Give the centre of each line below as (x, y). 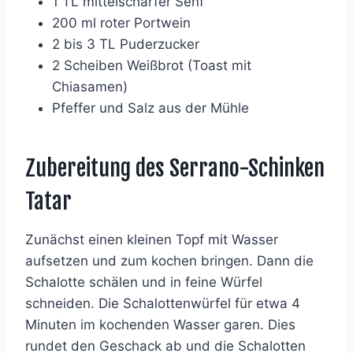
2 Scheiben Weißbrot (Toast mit (152, 65)
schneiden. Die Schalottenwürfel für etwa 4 (163, 303)
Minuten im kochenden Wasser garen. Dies (160, 324)
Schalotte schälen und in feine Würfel (144, 282)
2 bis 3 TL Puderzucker (126, 44)
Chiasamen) (90, 86)
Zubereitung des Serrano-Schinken (175, 168)
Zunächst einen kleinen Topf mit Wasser (152, 239)
